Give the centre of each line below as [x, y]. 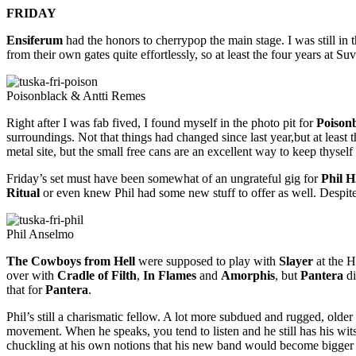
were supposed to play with [207, 261]
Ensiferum [35, 41]
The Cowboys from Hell [71, 261]
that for [26, 290]
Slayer [296, 261]
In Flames [171, 276]
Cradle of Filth [97, 276]
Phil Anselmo [40, 234]
